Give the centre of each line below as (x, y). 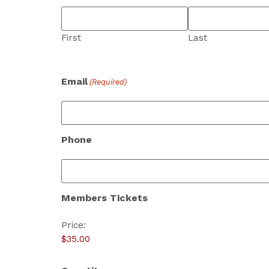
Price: (74, 225)
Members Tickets (104, 198)
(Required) (108, 82)
